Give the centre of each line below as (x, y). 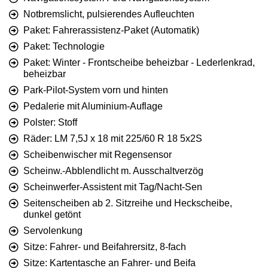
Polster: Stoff (50, 123)
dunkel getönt (52, 215)
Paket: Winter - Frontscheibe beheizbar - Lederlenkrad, (139, 63)
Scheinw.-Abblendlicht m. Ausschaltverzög (113, 171)
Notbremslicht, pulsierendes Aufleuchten (109, 14)
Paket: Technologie (64, 47)
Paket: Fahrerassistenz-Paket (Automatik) (111, 31)
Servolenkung (53, 231)
